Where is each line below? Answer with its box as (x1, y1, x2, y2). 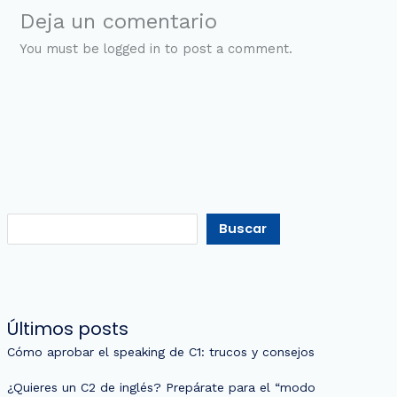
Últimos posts (6, 316, 128, 342)
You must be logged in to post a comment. (19, 41, 293, 58)
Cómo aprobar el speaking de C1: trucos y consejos (6, 345, 315, 360)
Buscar (219, 220, 268, 238)
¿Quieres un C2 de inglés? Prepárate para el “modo (6, 380, 315, 395)
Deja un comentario (19, 9, 218, 35)
